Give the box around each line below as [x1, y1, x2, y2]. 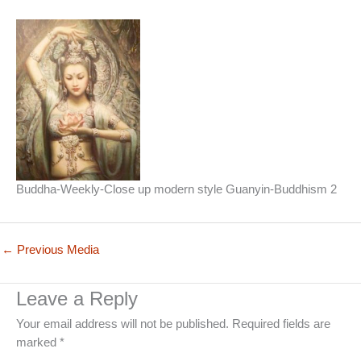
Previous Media [14, 243, 99, 256]
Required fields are [232, 317, 330, 330]
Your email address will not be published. [16, 317, 229, 330]
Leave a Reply [16, 288, 138, 309]
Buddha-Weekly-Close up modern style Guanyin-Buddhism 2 [16, 182, 337, 196]
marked [16, 335, 60, 349]
